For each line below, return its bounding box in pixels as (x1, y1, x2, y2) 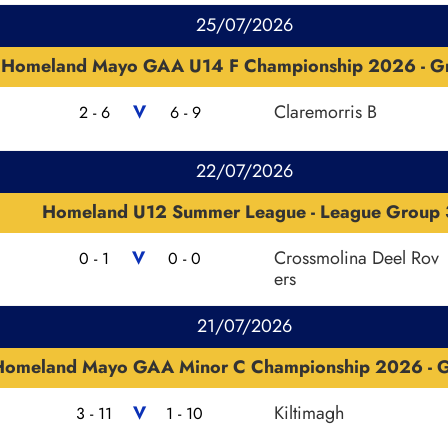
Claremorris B (273, 98, 377, 125)
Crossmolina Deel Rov (273, 244, 439, 271)
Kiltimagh (273, 399, 344, 426)
